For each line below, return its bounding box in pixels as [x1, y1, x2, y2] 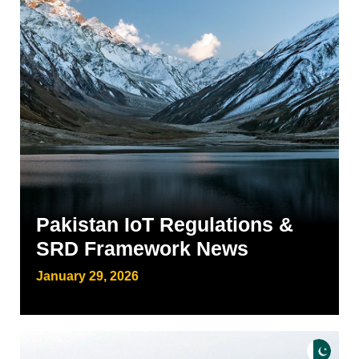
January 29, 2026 [36, 269, 139, 283]
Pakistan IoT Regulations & [36, 213, 293, 236]
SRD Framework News [36, 237, 248, 260]
